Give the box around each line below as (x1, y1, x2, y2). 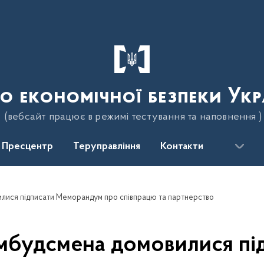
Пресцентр (2, 141, 53, 152)
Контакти (160, 141, 203, 152)
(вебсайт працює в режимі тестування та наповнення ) (4, 111, 262, 123)
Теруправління (73, 141, 140, 152)
